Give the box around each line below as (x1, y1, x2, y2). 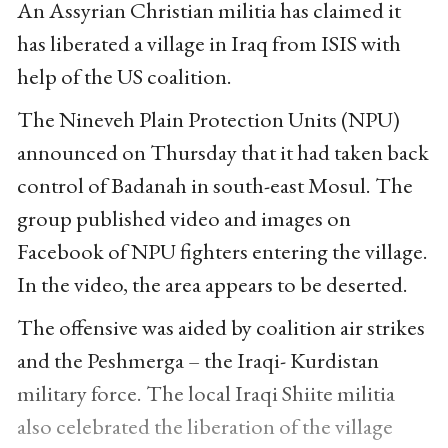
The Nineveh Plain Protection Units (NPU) (16, 104, 400, 135)
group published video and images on (16, 203, 351, 234)
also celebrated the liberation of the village (16, 411, 393, 442)
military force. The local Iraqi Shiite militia (16, 378, 395, 409)
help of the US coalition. (16, 61, 232, 92)
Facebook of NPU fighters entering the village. (16, 236, 428, 267)
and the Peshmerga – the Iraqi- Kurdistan (16, 345, 379, 376)
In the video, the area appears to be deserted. (16, 269, 408, 300)
